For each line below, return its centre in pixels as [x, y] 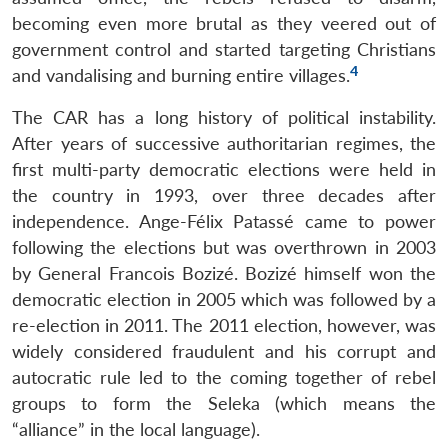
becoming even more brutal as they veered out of [224, 23]
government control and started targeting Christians [224, 49]
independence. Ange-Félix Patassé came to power [224, 221]
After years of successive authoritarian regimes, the [224, 143]
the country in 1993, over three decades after [224, 195]
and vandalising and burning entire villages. [181, 75]
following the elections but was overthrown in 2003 [224, 247]
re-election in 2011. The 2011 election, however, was [224, 325]
